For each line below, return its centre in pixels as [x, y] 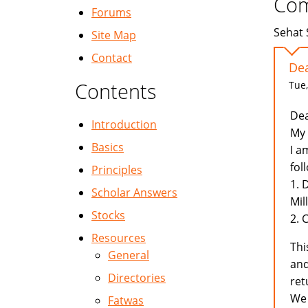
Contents [116, 91]
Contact [112, 58]
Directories [137, 278]
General [129, 255]
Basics [108, 147]
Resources [119, 238]
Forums [111, 12]
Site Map [114, 35]
